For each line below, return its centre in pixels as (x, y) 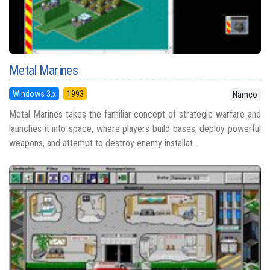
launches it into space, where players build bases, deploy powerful (135, 128)
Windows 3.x (34, 94)
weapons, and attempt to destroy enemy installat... (104, 143)
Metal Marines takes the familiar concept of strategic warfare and (135, 114)
